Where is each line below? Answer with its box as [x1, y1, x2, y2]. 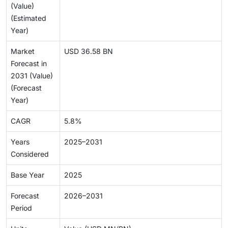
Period [11, 204, 32, 213]
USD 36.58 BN [64, 47, 113, 56]
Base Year [11, 170, 44, 180]
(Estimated [11, 14, 46, 23]
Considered [11, 150, 49, 159]
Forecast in [11, 59, 47, 68]
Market [11, 47, 35, 56]
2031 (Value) [11, 71, 53, 80]
